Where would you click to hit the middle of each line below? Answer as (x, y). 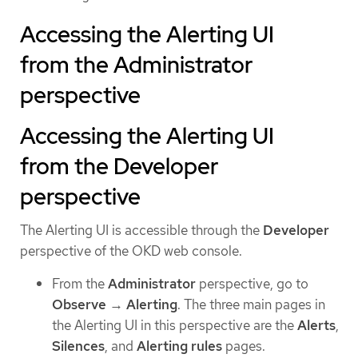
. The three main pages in (251, 305)
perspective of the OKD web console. (131, 251)
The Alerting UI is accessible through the (141, 231)
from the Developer (119, 167)
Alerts (316, 326)
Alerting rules (179, 346)
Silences (78, 346)
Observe (79, 305)
